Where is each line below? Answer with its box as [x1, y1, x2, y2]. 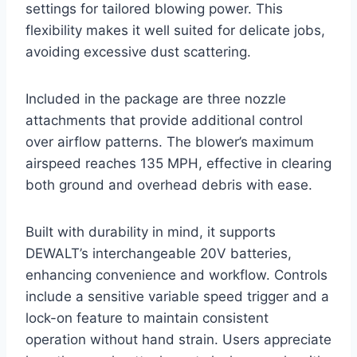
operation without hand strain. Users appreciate [25, 331, 331, 348]
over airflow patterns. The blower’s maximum [25, 134, 314, 151]
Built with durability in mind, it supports [25, 224, 276, 241]
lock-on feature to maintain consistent [25, 310, 269, 327]
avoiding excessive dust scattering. [25, 44, 251, 61]
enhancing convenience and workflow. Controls [25, 267, 328, 284]
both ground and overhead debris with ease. [25, 177, 312, 194]
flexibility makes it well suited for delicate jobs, [25, 22, 325, 39]
